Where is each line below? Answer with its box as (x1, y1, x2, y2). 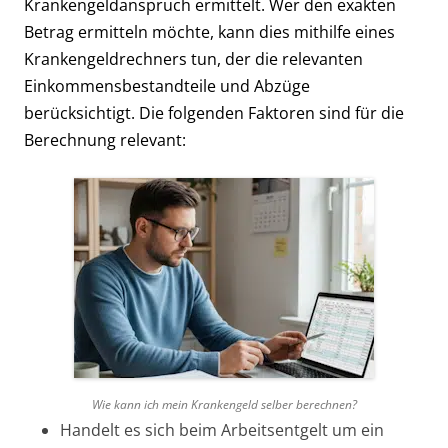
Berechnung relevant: (24, 128, 186, 151)
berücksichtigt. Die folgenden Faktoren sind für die (24, 101, 404, 124)
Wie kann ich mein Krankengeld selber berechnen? (91, 395, 357, 413)
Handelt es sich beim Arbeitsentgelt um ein (60, 418, 384, 441)
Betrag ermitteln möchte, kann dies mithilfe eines (24, 20, 395, 43)
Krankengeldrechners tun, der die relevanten (24, 47, 363, 70)
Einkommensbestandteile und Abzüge (24, 74, 310, 97)
